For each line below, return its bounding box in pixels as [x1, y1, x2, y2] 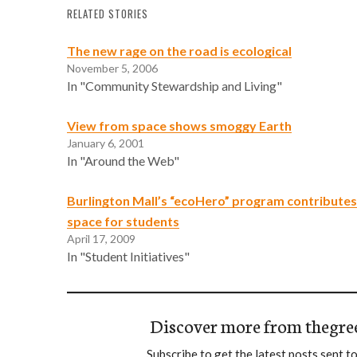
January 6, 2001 [67, 135, 144, 150]
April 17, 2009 [67, 231, 135, 245]
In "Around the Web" [67, 152, 179, 168]
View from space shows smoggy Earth [67, 117, 292, 133]
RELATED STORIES [67, 6, 148, 22]
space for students [67, 213, 179, 229]
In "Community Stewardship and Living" [67, 77, 282, 93]
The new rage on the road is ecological [67, 42, 292, 58]
